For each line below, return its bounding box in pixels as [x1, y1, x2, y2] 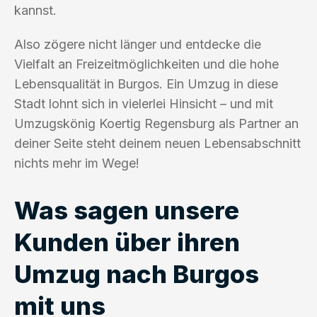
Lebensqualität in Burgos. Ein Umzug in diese [14, 76, 278, 91]
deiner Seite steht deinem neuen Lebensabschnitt [14, 135, 301, 151]
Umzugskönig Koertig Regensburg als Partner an [14, 115, 299, 131]
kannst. [14, 2, 57, 18]
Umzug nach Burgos [14, 258, 259, 289]
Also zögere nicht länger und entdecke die [14, 36, 261, 52]
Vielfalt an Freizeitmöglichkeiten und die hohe [14, 56, 279, 71]
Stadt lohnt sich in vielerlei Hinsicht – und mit [14, 96, 273, 111]
